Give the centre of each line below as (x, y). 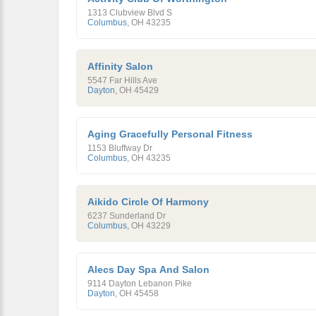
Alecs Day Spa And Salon (148, 269)
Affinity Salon (120, 66)
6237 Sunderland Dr (127, 216)
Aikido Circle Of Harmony (148, 202)
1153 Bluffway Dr (120, 148)
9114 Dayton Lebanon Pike (140, 284)
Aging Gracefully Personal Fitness (170, 134)
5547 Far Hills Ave (122, 80)
